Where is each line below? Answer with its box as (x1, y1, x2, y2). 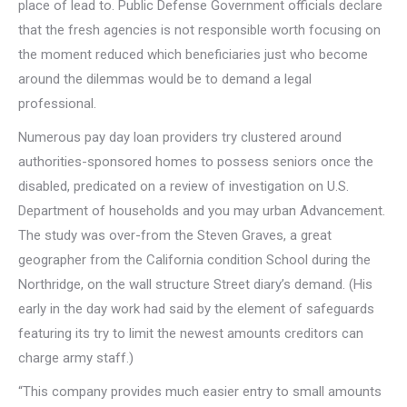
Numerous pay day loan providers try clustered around (18, 129, 342, 145)
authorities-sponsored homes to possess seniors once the (18, 154, 373, 170)
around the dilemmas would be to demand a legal (18, 71, 312, 87)
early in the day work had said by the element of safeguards (18, 301, 374, 317)
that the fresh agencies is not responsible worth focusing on (18, 22, 381, 38)
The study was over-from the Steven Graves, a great (18, 227, 332, 243)
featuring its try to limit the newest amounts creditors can (18, 325, 363, 342)
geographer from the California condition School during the (18, 252, 371, 268)
